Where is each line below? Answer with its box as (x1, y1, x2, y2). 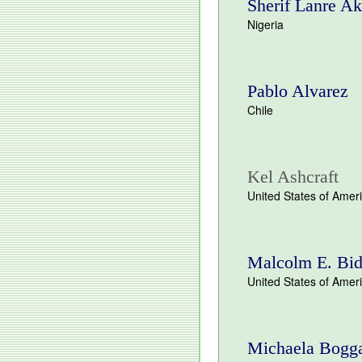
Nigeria (247, 16, 284, 32)
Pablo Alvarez (247, 81, 348, 101)
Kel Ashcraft (247, 166, 339, 187)
